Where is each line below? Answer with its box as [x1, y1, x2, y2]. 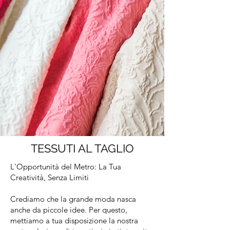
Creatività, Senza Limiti [10, 172, 89, 182]
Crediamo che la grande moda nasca [10, 194, 136, 204]
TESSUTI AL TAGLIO [30, 142, 134, 155]
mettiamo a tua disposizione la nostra [10, 216, 138, 225]
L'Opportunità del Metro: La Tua [10, 162, 121, 171]
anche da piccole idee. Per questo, [10, 205, 127, 215]
